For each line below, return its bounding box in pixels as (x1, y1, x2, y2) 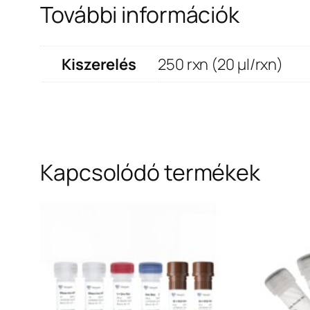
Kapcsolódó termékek (40, 156, 261, 188)
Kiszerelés (62, 53, 136, 75)
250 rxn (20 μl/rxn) (158, 53, 284, 75)
